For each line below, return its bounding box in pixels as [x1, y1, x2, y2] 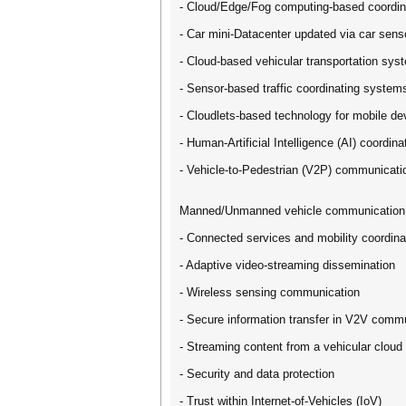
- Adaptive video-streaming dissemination [179, 258, 395, 272]
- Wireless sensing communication [179, 285, 360, 299]
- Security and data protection [179, 367, 334, 381]
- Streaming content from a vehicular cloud [179, 340, 402, 353]
